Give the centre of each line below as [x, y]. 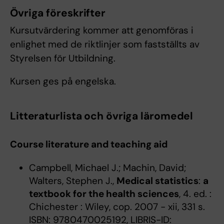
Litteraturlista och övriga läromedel [102, 116]
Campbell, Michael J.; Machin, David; [107, 168]
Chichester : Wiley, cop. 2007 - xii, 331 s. [117, 207]
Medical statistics [157, 181]
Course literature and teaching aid [89, 144]
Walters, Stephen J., [72, 181]
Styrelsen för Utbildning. [63, 58]
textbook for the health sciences [104, 194]
